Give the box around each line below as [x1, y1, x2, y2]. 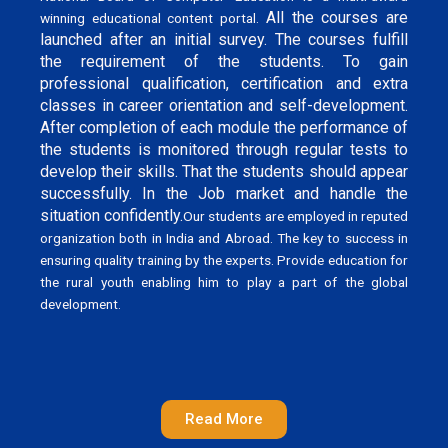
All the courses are [265, 7, 409, 27]
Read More [185, 410, 263, 429]
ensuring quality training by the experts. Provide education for [40, 251, 408, 268]
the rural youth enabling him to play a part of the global [40, 273, 408, 290]
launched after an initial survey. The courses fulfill [40, 29, 408, 49]
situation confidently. [40, 205, 184, 225]
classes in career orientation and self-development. [40, 95, 408, 115]
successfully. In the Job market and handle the [40, 183, 408, 203]
